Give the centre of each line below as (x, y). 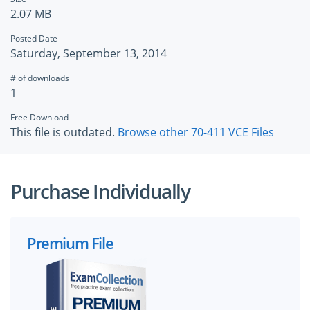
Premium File (70, 243)
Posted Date (34, 39)
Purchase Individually (100, 191)
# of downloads (40, 78)
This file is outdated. (64, 133)
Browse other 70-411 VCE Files (196, 133)
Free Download (39, 118)
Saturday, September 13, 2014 (89, 54)
